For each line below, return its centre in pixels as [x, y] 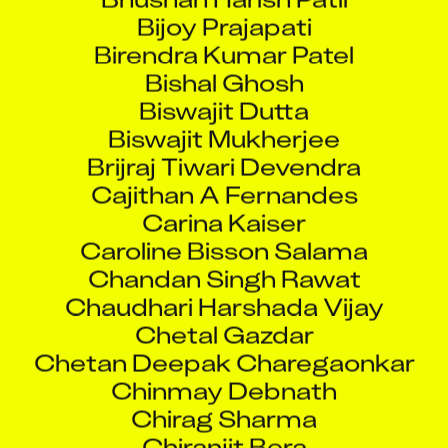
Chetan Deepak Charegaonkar [224, 344]
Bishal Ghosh [224, 64]
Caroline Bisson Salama [224, 232]
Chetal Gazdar [224, 316]
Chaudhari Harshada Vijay [224, 288]
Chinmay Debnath [224, 372]
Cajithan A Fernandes [224, 176]
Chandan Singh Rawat [224, 260]
